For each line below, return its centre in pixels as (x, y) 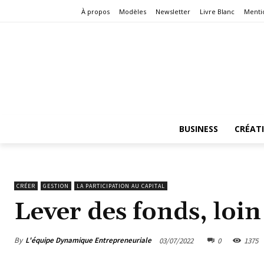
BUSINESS (198, 128)
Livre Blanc (217, 12)
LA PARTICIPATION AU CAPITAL (121, 186)
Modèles (133, 12)
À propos (95, 12)
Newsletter (173, 12)
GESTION (56, 186)
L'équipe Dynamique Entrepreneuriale (88, 240)
